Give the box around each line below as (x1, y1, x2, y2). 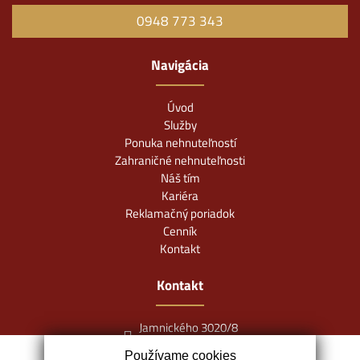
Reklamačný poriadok (125, 203, 235, 223)
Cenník (163, 221, 197, 240)
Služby (163, 115, 197, 134)
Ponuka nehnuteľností (124, 133, 236, 152)
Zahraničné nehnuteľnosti (115, 150, 245, 170)
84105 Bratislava (145, 335, 231, 354)
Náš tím (160, 168, 200, 187)
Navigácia (151, 54, 209, 76)
